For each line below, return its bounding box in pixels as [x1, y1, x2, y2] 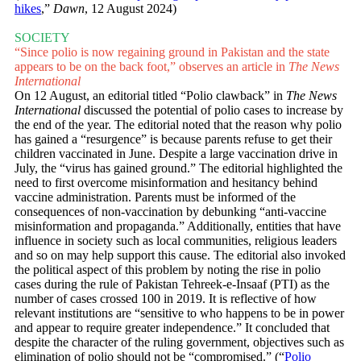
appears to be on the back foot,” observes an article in [15, 60, 288, 74]
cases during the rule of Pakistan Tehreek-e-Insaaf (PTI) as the [15, 277, 330, 292]
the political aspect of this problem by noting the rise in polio [15, 263, 321, 277]
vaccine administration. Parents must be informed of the [15, 190, 296, 205]
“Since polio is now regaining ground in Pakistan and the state [15, 45, 330, 60]
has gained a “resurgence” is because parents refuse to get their [15, 132, 332, 147]
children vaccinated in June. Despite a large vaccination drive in [15, 147, 338, 161]
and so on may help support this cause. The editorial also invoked [15, 248, 346, 263]
